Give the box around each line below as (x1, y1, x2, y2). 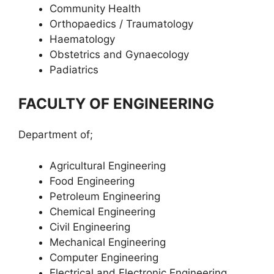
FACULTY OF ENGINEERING (18, 95, 214, 113)
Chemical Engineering (50, 205, 155, 218)
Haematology (50, 32, 115, 45)
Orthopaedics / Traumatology (50, 17, 193, 30)
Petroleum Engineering (50, 190, 160, 202)
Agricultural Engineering (50, 159, 166, 172)
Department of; (18, 128, 93, 141)
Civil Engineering (50, 220, 130, 233)
